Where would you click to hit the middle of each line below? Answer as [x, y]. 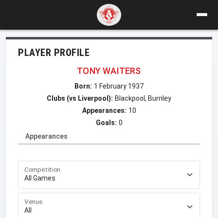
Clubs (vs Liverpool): [80, 98]
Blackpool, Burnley [143, 98]
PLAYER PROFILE [54, 52]
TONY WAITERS [109, 71]
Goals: [106, 122]
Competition [43, 169]
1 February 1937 [119, 86]
